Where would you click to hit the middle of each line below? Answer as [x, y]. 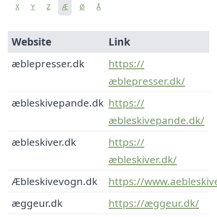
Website [31, 41]
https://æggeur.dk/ [154, 203]
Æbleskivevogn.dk [54, 181]
